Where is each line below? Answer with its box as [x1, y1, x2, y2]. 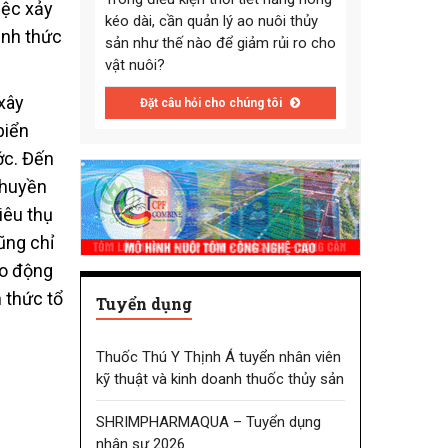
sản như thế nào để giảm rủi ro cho [104, 34, 336, 53]
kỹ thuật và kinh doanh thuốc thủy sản [95, 369, 344, 388]
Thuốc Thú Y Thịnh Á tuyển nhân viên [95, 347, 341, 366]
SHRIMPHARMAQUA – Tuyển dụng [95, 412, 321, 431]
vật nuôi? [104, 56, 165, 75]
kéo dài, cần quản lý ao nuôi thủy [104, 12, 318, 31]
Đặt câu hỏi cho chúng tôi [140, 96, 286, 111]
